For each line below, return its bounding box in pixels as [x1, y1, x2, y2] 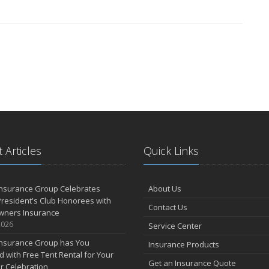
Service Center [148, 220, 202, 231]
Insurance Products [148, 239, 219, 250]
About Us [148, 183, 181, 194]
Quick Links [144, 144, 199, 158]
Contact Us [148, 202, 187, 213]
